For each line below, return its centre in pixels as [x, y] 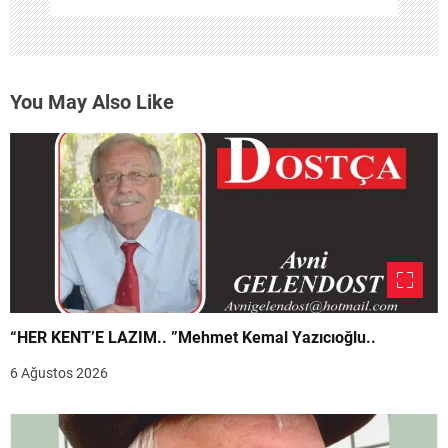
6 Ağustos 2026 [59, 373]
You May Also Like [92, 102]
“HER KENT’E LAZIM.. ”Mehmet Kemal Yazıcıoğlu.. [273, 338]
